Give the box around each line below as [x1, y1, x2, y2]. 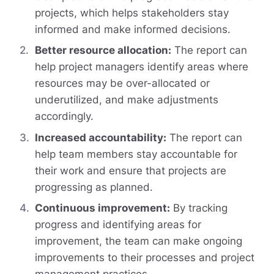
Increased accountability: [34, 131, 166, 144]
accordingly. [34, 110, 94, 123]
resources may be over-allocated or [34, 77, 210, 90]
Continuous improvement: [34, 202, 170, 215]
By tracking [169, 202, 228, 215]
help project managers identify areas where [34, 61, 248, 73]
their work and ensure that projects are [34, 164, 226, 177]
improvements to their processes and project [34, 251, 254, 264]
